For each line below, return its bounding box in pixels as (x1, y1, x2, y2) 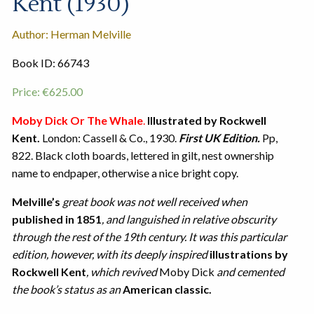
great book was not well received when (62, 195, 247, 209)
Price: (11, 85, 42, 99)
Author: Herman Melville (11, 27, 131, 41)
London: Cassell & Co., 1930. (39, 131, 179, 145)
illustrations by (209, 247, 288, 261)
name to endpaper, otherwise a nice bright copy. (11, 166, 238, 180)
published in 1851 (11, 212, 102, 226)
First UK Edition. (178, 131, 260, 145)
